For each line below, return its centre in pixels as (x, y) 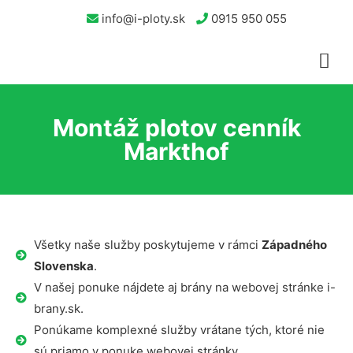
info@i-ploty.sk (141, 19)
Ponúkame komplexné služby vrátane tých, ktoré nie (179, 330)
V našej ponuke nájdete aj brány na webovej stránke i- (184, 287)
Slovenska (63, 266)
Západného (294, 245)
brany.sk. (58, 308)
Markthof (176, 151)
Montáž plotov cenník (176, 128)
